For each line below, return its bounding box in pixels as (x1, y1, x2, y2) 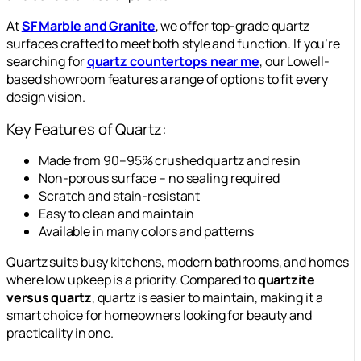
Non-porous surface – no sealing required (39, 169, 280, 188)
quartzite (257, 271, 315, 289)
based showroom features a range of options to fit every (6, 70, 328, 89)
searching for (6, 52, 87, 71)
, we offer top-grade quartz (155, 17, 309, 35)
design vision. (6, 88, 85, 106)
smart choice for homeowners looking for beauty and (6, 306, 312, 325)
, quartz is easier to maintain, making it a (91, 288, 323, 307)
